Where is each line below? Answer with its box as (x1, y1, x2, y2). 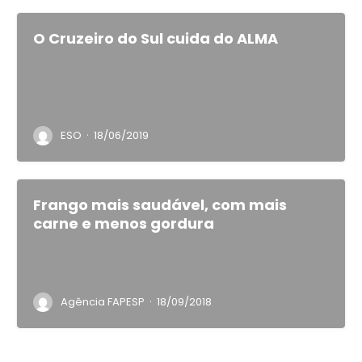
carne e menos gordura (33, 213, 214, 234)
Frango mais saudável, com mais (33, 195, 287, 215)
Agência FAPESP (61, 294, 145, 309)
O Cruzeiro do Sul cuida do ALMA (33, 28, 278, 48)
